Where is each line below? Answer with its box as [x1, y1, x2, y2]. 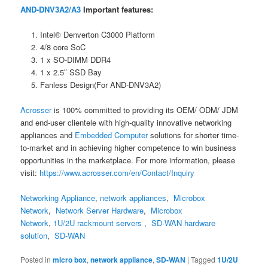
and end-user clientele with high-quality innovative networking [20, 116, 232, 128]
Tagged [191, 254, 216, 265]
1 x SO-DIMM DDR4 [39, 53, 111, 65]
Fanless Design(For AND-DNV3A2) [39, 78, 161, 90]
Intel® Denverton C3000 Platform [39, 28, 155, 40]
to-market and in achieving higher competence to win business [20, 141, 237, 153]
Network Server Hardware [56, 205, 144, 217]
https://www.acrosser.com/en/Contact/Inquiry [39, 166, 195, 178]
